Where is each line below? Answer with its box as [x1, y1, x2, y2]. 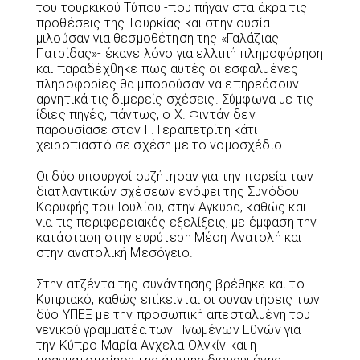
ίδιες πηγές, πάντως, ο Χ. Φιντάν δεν [36, 107, 256, 123]
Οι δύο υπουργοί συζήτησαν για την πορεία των [36, 169, 314, 185]
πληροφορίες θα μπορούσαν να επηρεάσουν [36, 76, 300, 92]
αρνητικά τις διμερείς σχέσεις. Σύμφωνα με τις [36, 92, 314, 108]
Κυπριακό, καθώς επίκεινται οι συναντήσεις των [36, 292, 321, 308]
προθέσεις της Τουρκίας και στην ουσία [36, 15, 270, 31]
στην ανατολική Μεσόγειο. [36, 245, 193, 261]
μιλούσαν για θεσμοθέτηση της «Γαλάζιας [36, 31, 280, 47]
